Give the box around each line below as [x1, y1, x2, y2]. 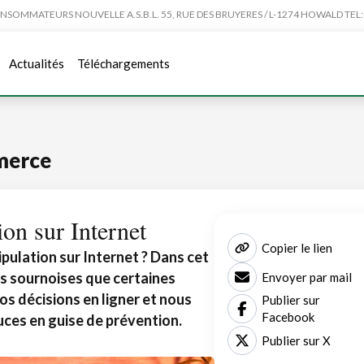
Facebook [262, 310, 314, 324]
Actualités [9, 55, 64, 71]
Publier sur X [262, 332, 331, 348]
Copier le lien [262, 240, 332, 255]
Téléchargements [77, 55, 170, 71]
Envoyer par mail [262, 269, 352, 284]
